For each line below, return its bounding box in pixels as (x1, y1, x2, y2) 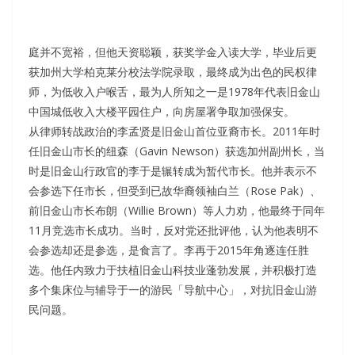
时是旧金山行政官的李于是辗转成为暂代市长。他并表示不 (29, 163, 317, 179)
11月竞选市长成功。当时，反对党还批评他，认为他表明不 (29, 223, 319, 239)
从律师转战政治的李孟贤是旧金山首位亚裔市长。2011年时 (29, 124, 320, 139)
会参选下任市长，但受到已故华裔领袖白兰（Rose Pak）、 (29, 183, 321, 199)
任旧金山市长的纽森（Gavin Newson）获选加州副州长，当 (29, 143, 325, 159)
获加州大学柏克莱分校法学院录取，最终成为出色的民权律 (29, 64, 317, 80)
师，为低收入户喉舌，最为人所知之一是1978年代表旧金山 (29, 84, 320, 100)
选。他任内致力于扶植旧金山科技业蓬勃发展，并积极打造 (29, 262, 317, 278)
